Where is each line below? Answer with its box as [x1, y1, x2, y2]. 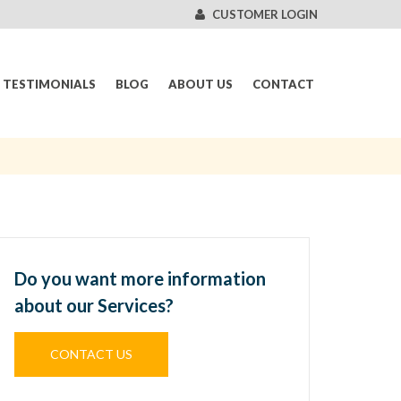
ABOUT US [168, 77, 233, 91]
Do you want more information [14, 268, 267, 289]
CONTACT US [50, 346, 133, 362]
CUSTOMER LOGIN [212, 7, 318, 21]
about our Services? [14, 294, 175, 316]
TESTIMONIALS [3, 77, 96, 91]
